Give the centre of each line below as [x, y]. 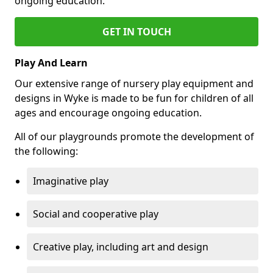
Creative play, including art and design [121, 247]
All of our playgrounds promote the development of [134, 136]
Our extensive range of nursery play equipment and [134, 83]
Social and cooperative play [96, 214]
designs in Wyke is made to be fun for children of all [134, 98]
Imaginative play [71, 181]
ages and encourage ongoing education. [108, 113]
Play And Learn [51, 63]
